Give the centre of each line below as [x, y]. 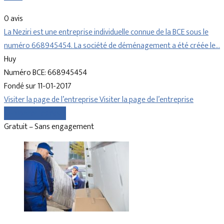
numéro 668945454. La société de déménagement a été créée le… [112, 46]
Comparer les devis [35, 113]
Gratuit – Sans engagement [49, 127]
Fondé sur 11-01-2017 [38, 86]
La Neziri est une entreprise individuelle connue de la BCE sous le [106, 32]
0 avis [13, 19]
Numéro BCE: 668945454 [45, 73]
